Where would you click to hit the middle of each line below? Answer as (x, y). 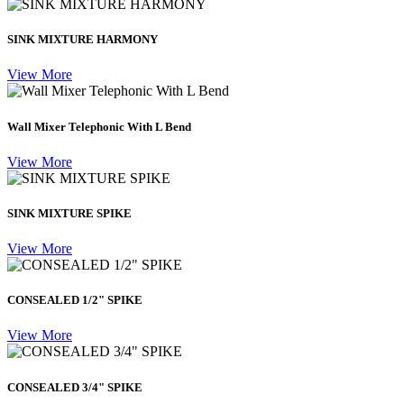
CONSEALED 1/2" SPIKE (75, 300)
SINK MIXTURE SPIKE (69, 213)
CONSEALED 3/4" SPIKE (75, 387)
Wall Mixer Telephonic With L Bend (99, 126)
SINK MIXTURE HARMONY (83, 40)
